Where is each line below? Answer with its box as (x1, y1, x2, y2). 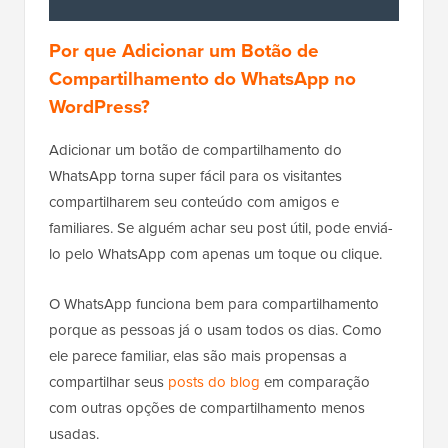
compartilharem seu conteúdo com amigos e (49, 191, 339, 214)
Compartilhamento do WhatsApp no (49, 64, 356, 94)
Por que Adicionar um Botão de (49, 36, 319, 66)
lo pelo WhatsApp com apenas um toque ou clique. (49, 243, 382, 266)
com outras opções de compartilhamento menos (49, 397, 365, 420)
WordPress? (49, 92, 150, 122)
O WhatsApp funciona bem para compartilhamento (49, 293, 379, 316)
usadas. (49, 423, 99, 446)
